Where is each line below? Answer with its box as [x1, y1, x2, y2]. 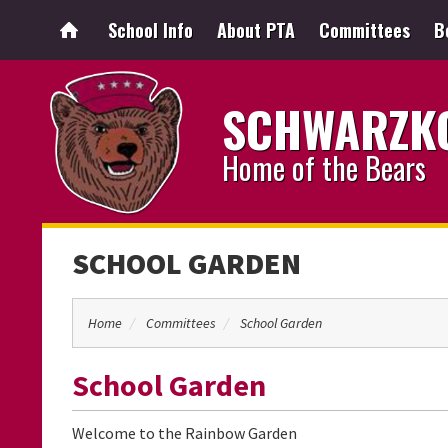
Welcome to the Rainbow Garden [72, 423, 297, 443]
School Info [108, 17, 193, 43]
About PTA [217, 17, 295, 43]
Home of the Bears [222, 145, 426, 190]
